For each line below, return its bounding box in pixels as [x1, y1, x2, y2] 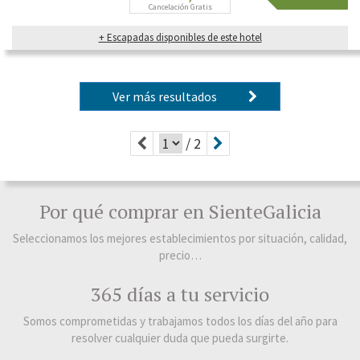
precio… [158, 247, 202, 264]
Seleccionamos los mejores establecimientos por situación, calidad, [13, 231, 347, 247]
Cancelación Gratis [148, 2, 212, 13]
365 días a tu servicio [91, 281, 269, 308]
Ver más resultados [112, 88, 224, 105]
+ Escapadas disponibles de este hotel [98, 31, 262, 45]
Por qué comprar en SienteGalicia [39, 198, 321, 225]
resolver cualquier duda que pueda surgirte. [72, 330, 288, 346]
